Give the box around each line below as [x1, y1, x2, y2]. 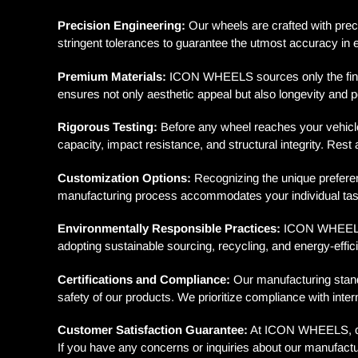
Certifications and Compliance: [58, 272, 230, 286]
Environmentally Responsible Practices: [58, 221, 280, 236]
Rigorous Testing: [58, 120, 157, 134]
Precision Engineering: [58, 18, 185, 33]
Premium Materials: [58, 69, 166, 83]
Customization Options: [58, 170, 191, 185]
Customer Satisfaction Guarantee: [58, 322, 248, 336]
